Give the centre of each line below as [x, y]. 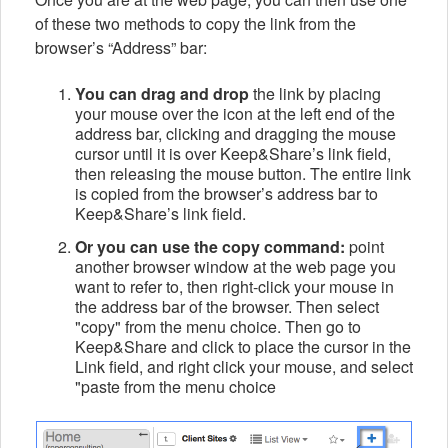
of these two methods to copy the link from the [195, 23]
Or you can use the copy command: [210, 246]
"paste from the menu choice [175, 386]
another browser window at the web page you [235, 266]
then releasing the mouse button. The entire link [243, 173]
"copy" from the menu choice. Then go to [218, 326]
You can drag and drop [162, 93]
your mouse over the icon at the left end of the [235, 113]
